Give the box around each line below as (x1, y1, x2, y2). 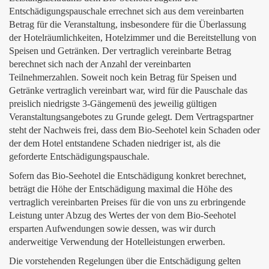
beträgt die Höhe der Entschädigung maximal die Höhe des (9, 184, 232, 194)
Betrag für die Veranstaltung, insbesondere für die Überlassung (9, 19, 246, 29)
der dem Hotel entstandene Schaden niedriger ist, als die (9, 138, 220, 148)
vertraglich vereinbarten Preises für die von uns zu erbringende (9, 197, 246, 207)
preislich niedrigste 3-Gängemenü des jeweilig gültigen (9, 98, 217, 109)
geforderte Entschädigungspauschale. (9, 151, 150, 162)
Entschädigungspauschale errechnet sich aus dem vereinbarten (9, 6, 244, 16)
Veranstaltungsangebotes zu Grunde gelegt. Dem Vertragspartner (9, 112, 253, 122)
